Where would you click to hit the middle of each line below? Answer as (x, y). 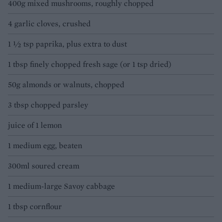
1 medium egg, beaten (45, 146)
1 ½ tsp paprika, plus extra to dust (67, 44)
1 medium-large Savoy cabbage (61, 186)
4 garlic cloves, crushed (49, 24)
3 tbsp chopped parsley (48, 105)
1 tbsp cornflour (35, 207)
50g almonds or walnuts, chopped (66, 85)
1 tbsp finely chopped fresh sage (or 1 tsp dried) (90, 64)
